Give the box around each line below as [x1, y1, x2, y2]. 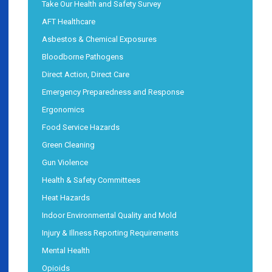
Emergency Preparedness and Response [42, 87, 184, 97]
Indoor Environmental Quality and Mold [42, 210, 177, 220]
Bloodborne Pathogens [42, 52, 123, 61]
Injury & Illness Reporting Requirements [42, 228, 178, 237]
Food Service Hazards [42, 122, 120, 132]
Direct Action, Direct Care [42, 69, 129, 79]
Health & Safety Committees [42, 175, 140, 185]
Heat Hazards [42, 192, 90, 202]
